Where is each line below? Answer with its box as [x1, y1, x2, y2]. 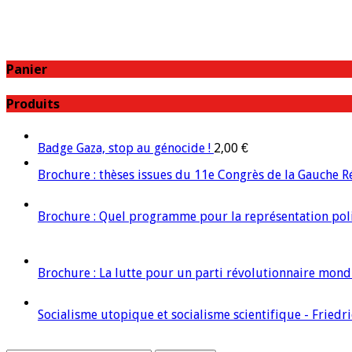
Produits [6, 94, 60, 112]
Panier [6, 60, 47, 79]
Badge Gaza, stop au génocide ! [38, 140, 211, 156]
